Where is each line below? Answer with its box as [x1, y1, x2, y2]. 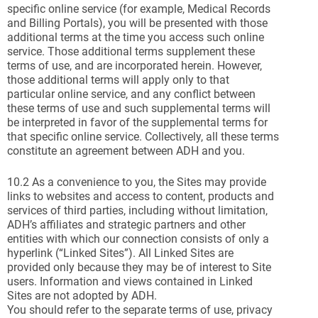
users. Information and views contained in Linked [7, 275, 253, 288]
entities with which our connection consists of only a [7, 232, 269, 246]
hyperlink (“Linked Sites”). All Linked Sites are [7, 246, 234, 260]
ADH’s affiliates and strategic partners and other [7, 218, 246, 231]
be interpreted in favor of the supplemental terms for [7, 116, 268, 129]
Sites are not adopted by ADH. [7, 289, 157, 302]
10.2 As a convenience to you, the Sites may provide [7, 175, 266, 189]
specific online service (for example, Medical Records [7, 2, 270, 16]
